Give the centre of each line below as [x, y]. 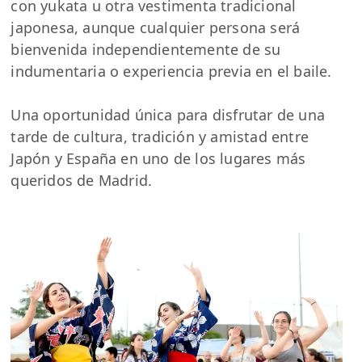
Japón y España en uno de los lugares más [158, 159]
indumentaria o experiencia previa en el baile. [171, 72]
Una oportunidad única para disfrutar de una [168, 115]
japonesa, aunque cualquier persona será [156, 28]
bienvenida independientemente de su [146, 50]
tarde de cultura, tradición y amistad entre [160, 137]
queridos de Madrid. [82, 181]
